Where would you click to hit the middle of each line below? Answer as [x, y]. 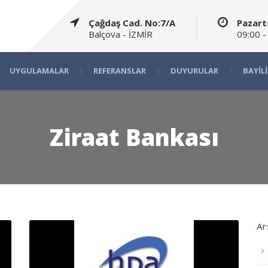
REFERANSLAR [120, 71]
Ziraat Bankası [134, 137]
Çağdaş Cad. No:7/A [132, 23]
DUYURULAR [194, 71]
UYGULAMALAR [39, 71]
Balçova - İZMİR [121, 34]
